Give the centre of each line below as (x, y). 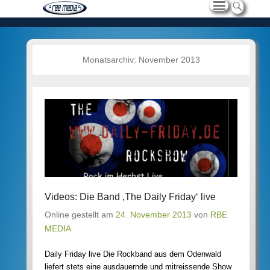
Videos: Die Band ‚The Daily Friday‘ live (130, 196)
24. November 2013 (154, 214)
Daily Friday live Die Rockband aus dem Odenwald (133, 254)
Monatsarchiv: (110, 60)
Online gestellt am (80, 214)
